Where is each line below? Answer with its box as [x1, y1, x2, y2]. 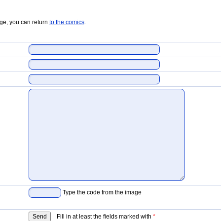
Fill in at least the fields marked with [50, 213, 153, 220]
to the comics [49, 19, 84, 26]
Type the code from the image [61, 189, 142, 196]
